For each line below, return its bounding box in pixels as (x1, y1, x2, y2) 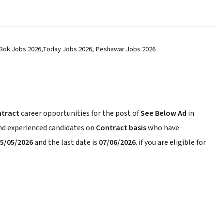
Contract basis (96, 123, 146, 133)
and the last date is (33, 137, 99, 148)
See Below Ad (140, 108, 188, 119)
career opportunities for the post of (21, 108, 140, 119)
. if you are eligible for (136, 137, 206, 148)
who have (146, 123, 179, 133)
